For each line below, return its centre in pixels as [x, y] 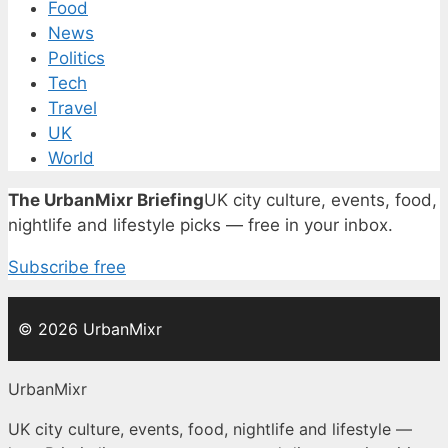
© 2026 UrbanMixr [90, 329]
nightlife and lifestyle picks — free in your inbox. [200, 225]
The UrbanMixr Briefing [106, 200]
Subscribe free [67, 267]
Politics [76, 58]
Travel [72, 108]
